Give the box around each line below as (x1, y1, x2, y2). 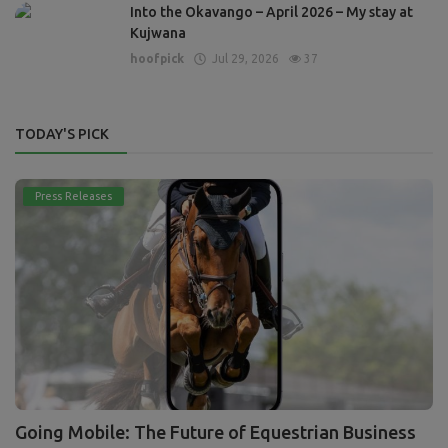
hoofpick (130, 51, 184, 65)
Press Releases (35, 189, 112, 202)
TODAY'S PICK (15, 125, 109, 142)
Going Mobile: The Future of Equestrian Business (15, 421, 416, 442)
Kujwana (130, 24, 186, 41)
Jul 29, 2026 (206, 51, 279, 65)
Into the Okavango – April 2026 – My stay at (130, 3, 413, 20)
